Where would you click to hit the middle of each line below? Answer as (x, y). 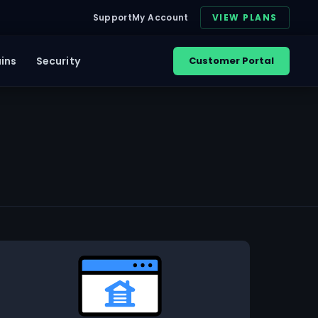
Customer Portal (231, 61)
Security (58, 61)
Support (113, 17)
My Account (160, 17)
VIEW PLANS (245, 17)
